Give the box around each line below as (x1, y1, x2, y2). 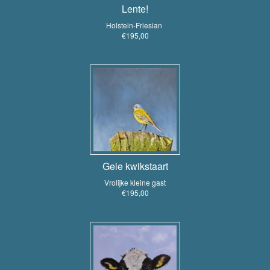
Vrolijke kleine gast (104, 177, 166, 187)
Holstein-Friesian (106, 20, 164, 30)
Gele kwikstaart (102, 159, 168, 173)
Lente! (122, 2, 148, 16)
